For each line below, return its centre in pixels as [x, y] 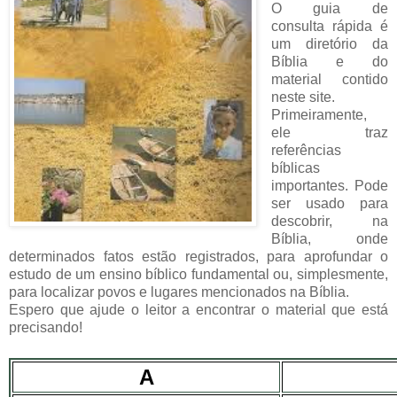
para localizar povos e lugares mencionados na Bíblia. [179, 292]
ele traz [329, 132]
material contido [329, 79]
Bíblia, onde [329, 238]
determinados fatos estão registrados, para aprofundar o [198, 256]
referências [306, 150]
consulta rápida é [329, 26]
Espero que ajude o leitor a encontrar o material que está [198, 309]
